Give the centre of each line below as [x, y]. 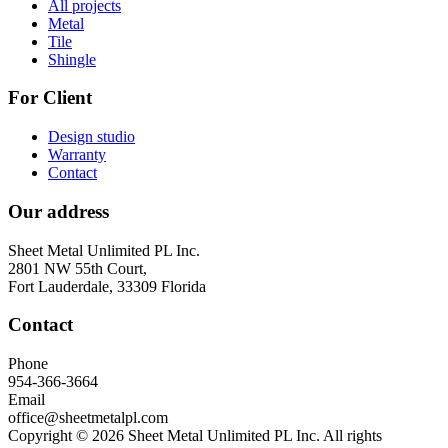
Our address [58, 211]
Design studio [91, 137]
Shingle [72, 59]
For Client [50, 98]
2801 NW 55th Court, [77, 268]
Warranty [77, 155]
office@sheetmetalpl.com [88, 418]
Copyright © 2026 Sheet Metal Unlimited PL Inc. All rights [195, 436]
